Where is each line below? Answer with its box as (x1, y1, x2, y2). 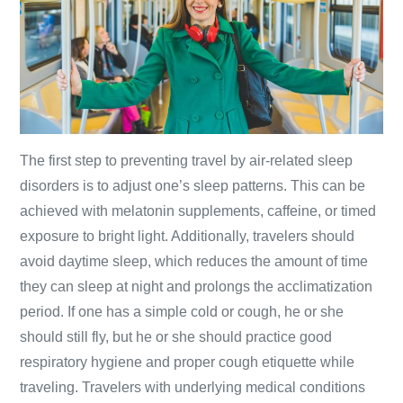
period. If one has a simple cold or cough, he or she (20, 304, 345, 320)
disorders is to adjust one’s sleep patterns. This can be (20, 178, 366, 194)
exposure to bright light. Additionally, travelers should (20, 228, 355, 245)
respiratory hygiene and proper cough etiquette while (20, 354, 355, 371)
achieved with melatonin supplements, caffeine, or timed (20, 203, 377, 219)
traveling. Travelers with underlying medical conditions (20, 380, 366, 396)
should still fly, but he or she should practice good (20, 329, 333, 345)
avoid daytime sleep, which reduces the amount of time (20, 254, 369, 270)
